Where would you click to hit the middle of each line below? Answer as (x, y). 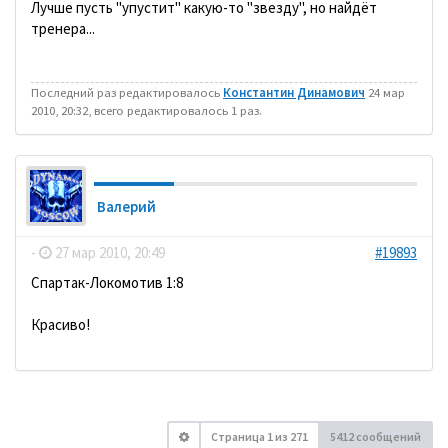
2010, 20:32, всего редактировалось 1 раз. (146, 109)
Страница (239, 436)
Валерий (126, 206)
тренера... (63, 28)
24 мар (385, 91)
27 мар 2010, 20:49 (108, 252)
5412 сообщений (375, 436)
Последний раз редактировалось (127, 91)
